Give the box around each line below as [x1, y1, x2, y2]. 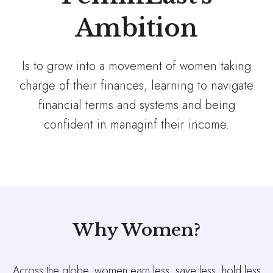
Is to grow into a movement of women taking [22, 57, 251, 76]
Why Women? [73, 219, 200, 241]
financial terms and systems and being [38, 96, 235, 115]
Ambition [75, 13, 198, 44]
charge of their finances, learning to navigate [19, 77, 253, 95]
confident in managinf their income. [44, 116, 229, 134]
